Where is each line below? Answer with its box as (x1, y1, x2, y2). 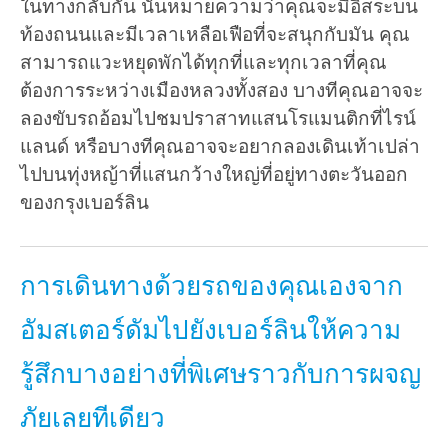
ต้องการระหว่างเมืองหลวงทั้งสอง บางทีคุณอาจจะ (20, 79, 423, 103)
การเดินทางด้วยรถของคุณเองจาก (20, 270, 403, 303)
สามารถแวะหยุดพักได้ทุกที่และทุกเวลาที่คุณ (20, 51, 387, 75)
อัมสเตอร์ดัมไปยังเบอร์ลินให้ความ (20, 314, 401, 347)
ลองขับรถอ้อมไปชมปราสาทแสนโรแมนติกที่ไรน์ (20, 107, 416, 131)
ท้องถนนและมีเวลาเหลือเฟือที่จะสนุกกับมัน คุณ (20, 23, 410, 47)
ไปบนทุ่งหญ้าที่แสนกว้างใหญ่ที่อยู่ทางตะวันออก (20, 163, 408, 187)
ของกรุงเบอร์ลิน (20, 191, 149, 215)
